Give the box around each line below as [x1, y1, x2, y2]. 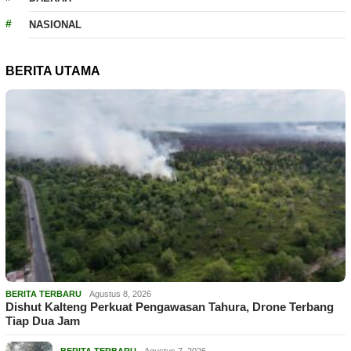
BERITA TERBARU [5, 289, 81, 299]
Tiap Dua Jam [5, 314, 80, 328]
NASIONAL [29, 19, 81, 31]
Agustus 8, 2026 [89, 289, 151, 299]
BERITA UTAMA [5, 64, 100, 78]
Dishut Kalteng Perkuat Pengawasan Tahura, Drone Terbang [5, 300, 334, 314]
